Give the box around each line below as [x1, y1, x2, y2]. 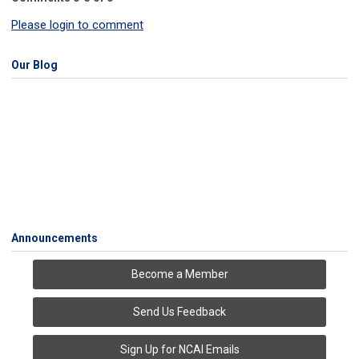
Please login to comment [11, 18, 143, 33]
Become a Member [131, 268, 228, 281]
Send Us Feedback [133, 305, 226, 319]
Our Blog [11, 58, 58, 72]
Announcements [11, 232, 98, 245]
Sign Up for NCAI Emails [119, 343, 240, 357]
